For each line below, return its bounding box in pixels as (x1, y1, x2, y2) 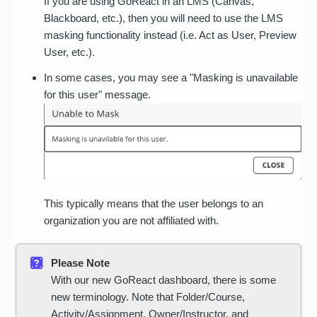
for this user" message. (44, 88, 154, 100)
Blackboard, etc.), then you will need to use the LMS (44, 11, 284, 24)
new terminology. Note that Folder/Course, (51, 291, 246, 304)
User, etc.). (44, 45, 96, 58)
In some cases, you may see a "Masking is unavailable (44, 71, 299, 83)
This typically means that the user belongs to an (44, 197, 264, 210)
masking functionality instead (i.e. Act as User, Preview (44, 28, 297, 41)
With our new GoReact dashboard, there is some (51, 274, 277, 287)
